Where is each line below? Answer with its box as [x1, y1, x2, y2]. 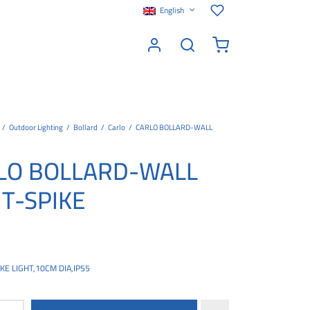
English [160, 2, 185, 18]
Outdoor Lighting [9, 120, 63, 134]
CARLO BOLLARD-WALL [134, 120, 212, 134]
